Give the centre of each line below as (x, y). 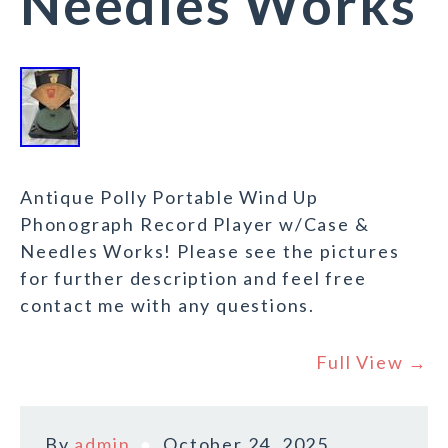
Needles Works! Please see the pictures (210, 251)
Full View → (372, 362)
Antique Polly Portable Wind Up (169, 197)
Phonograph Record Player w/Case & (195, 224)
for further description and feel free (193, 278)
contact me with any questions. (168, 305)
